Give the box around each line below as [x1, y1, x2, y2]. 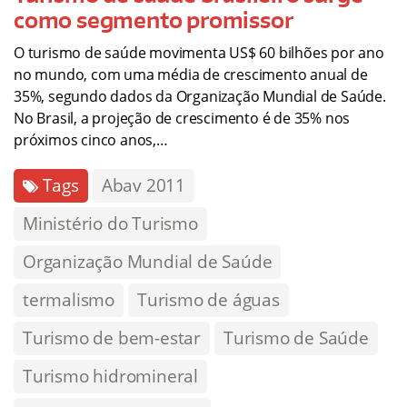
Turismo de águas [137, 287, 280, 312]
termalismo [23, 287, 114, 312]
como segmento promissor [14, 5, 293, 34]
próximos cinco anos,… [14, 129, 168, 150]
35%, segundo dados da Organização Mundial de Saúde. [14, 85, 386, 106]
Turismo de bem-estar [23, 325, 201, 350]
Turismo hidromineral [23, 363, 198, 388]
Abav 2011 [101, 173, 186, 197]
